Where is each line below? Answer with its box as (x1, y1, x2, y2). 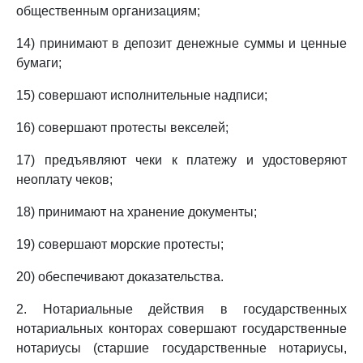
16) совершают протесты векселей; (16, 121, 228, 135)
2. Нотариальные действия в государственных (16, 302, 347, 316)
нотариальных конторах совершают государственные (16, 322, 347, 335)
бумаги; (16, 56, 62, 70)
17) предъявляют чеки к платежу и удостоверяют (16, 153, 347, 167)
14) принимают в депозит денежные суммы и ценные (16, 36, 347, 50)
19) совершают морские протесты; (16, 237, 224, 251)
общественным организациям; (16, 4, 200, 18)
